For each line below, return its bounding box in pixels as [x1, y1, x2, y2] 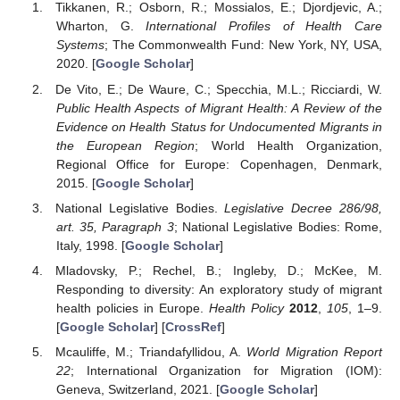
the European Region [55, 137, 196, 153]
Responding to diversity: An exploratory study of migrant [55, 281, 382, 296]
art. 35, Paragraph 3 [55, 219, 174, 234]
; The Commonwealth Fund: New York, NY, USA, [104, 37, 382, 53]
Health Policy [208, 300, 284, 315]
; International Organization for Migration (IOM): [70, 362, 382, 378]
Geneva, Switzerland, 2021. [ [55, 381, 220, 396]
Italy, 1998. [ [55, 237, 125, 253]
